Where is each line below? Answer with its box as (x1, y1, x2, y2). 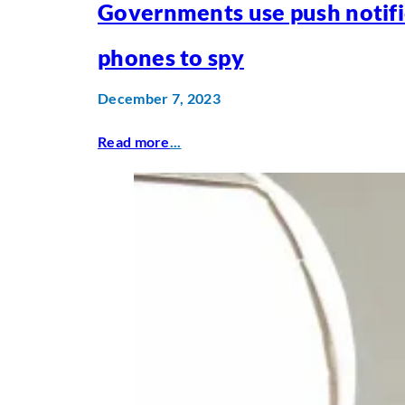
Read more (98, 132, 170, 150)
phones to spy (98, 42, 244, 71)
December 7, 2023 (98, 89, 221, 107)
